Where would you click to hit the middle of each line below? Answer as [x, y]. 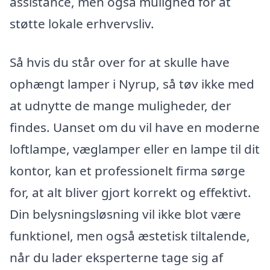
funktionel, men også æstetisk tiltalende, [130, 235]
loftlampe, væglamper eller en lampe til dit [135, 149]
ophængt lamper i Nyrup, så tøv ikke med [132, 83]
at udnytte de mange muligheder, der [121, 105]
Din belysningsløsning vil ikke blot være [125, 214]
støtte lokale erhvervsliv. [82, 23]
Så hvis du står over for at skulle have [120, 62]
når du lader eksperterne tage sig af [116, 257]
